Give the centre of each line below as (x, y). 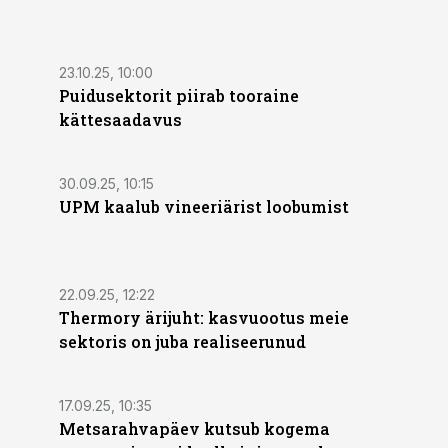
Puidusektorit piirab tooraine (179, 95)
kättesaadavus (120, 119)
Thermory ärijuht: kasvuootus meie (204, 317)
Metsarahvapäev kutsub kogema (194, 428)
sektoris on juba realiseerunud (182, 341)
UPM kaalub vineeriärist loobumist (204, 206)
